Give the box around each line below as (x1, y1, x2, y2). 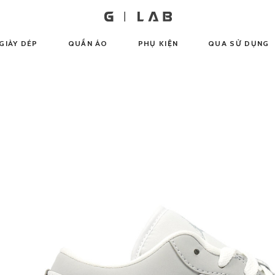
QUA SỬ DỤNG (208, 38, 269, 48)
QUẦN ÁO (68, 38, 108, 48)
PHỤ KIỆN (137, 38, 179, 48)
